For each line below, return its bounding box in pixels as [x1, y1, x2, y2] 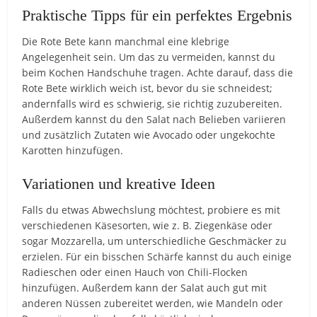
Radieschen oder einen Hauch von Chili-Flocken [22, 265, 248, 279]
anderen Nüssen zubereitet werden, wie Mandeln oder [22, 296, 284, 310]
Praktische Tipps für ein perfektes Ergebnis [22, 6, 293, 24]
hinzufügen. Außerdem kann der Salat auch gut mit [22, 280, 267, 294]
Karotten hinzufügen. [22, 143, 124, 157]
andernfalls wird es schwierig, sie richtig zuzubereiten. [22, 96, 283, 110]
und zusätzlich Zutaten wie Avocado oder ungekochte [22, 127, 276, 142]
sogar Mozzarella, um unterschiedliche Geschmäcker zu [22, 234, 287, 248]
